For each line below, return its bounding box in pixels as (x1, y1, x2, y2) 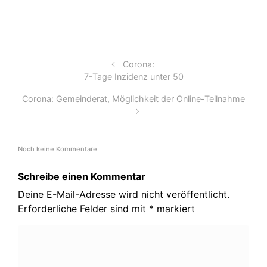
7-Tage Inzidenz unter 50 (83, 72, 184, 82)
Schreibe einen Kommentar (18, 170, 145, 183)
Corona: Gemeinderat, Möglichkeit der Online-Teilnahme (22, 94, 245, 104)
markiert (154, 203, 195, 215)
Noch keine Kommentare (18, 144, 97, 153)
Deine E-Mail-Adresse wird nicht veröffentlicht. (18, 188, 229, 201)
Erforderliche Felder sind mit (18, 203, 149, 215)
